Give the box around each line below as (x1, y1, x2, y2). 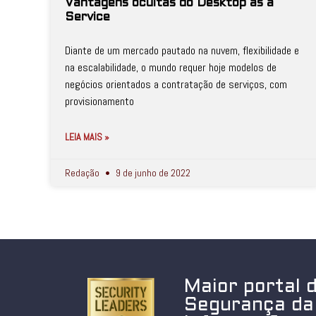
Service (65, 12, 110, 23)
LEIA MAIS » (65, 130, 109, 143)
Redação (65, 166, 102, 179)
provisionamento (65, 94, 134, 109)
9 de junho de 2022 (114, 166, 190, 179)
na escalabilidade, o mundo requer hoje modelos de (65, 60, 276, 75)
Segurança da (184, 297, 315, 314)
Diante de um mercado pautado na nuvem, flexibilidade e (65, 43, 299, 58)
